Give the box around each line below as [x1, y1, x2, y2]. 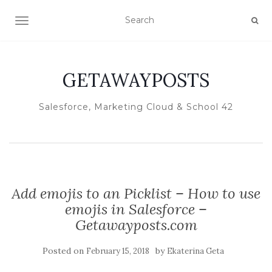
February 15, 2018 [86, 246, 149, 256]
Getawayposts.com [75, 216, 197, 234]
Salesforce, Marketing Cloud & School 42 [39, 101, 233, 112]
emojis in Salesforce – [65, 200, 207, 219]
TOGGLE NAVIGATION [21, 16, 118, 27]
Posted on [42, 245, 86, 256]
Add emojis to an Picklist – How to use [12, 184, 260, 203]
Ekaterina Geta [166, 246, 224, 256]
